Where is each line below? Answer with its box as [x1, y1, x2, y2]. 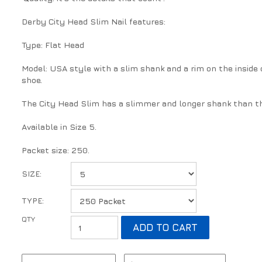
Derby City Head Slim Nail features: [22, 16, 166, 27]
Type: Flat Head [22, 40, 85, 50]
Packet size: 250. [22, 145, 90, 156]
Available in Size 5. [22, 122, 97, 132]
